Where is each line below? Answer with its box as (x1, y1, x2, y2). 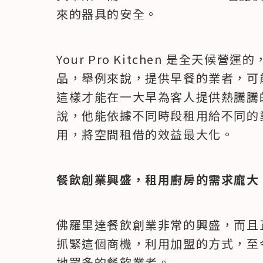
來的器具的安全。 (56, 5, 158, 23)
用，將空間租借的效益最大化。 (56, 126, 234, 143)
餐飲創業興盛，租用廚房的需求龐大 (56, 171, 259, 188)
